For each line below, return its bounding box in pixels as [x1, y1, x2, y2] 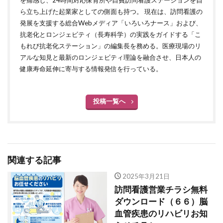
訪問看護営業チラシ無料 [114, 185, 208, 195]
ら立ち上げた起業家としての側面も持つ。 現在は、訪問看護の [20, 7, 203, 16]
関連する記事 [7, 155, 61, 166]
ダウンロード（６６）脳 [114, 197, 208, 207]
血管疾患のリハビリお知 [114, 209, 208, 219]
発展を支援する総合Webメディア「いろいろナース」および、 [20, 19, 202, 27]
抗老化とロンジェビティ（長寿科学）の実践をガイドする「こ [20, 30, 201, 39]
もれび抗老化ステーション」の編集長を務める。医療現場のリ [20, 42, 201, 50]
